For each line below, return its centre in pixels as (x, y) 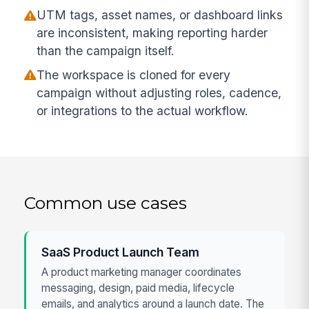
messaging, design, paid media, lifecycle (138, 288)
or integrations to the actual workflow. (143, 111)
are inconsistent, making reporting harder (152, 33)
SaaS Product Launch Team (121, 252)
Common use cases (106, 202)
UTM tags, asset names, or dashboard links (160, 15)
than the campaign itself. (106, 51)
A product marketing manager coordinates (142, 272)
